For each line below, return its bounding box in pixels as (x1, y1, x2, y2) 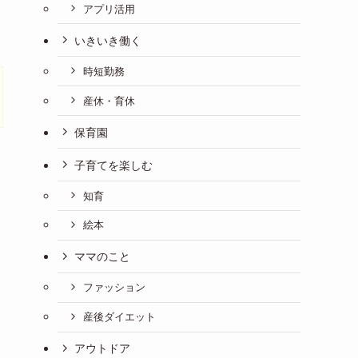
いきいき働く (74, 31, 141, 48)
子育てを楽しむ (74, 156, 153, 173)
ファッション (82, 280, 145, 295)
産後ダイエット (82, 309, 156, 324)
